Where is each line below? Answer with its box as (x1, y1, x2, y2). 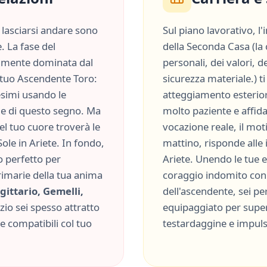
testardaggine (163, 216, 226, 230)
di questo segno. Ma (6, 104, 101, 117)
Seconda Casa (187, 39, 250, 53)
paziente (193, 104, 231, 117)
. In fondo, (57, 136, 104, 150)
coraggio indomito (163, 168, 247, 182)
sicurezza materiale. (163, 72, 254, 85)
